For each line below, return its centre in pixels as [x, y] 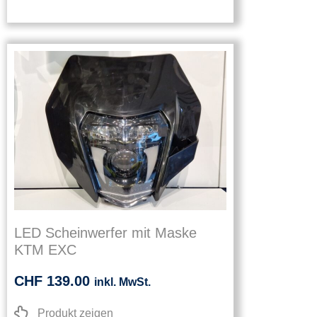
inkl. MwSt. [122, 282]
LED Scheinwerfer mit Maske [105, 233]
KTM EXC [45, 250]
